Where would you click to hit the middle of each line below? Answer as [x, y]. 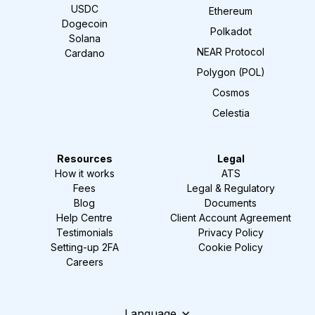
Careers [84, 262]
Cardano [84, 53]
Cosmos [231, 92]
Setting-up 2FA [84, 247]
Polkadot [231, 31]
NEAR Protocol [231, 51]
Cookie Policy [231, 247]
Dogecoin [84, 23]
